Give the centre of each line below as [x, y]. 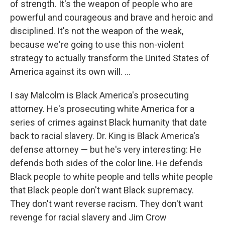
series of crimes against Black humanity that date [108, 122]
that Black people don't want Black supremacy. [102, 190]
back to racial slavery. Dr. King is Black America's [105, 136]
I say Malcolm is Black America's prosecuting [99, 95]
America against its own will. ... [70, 71]
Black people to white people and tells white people [111, 176]
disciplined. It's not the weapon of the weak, [97, 31]
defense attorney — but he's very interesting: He [106, 149]
